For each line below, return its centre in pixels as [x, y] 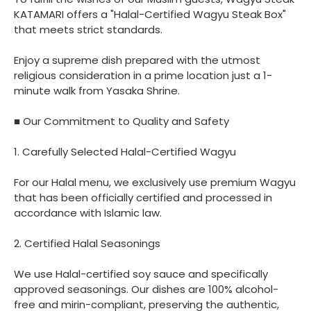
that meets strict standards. [88, 29]
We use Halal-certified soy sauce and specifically [141, 274]
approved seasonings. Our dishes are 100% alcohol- [146, 289]
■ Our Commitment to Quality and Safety [121, 121]
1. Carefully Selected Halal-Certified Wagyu [125, 151]
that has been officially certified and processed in [143, 197]
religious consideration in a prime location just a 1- [143, 75]
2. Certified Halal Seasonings [87, 243]
